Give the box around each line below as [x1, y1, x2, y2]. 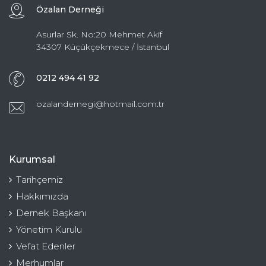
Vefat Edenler [16, 240, 75, 252]
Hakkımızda [16, 190, 68, 202]
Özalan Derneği [36, 4, 104, 15]
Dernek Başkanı [16, 207, 86, 218]
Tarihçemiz [16, 173, 63, 185]
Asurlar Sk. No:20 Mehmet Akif [36, 28, 162, 40]
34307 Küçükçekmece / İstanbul [36, 41, 169, 52]
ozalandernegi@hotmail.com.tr [36, 98, 164, 109]
